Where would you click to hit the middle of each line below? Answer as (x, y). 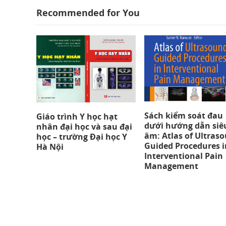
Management (172, 166)
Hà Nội (50, 147)
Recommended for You (88, 12)
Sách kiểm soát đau (184, 116)
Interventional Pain (184, 156)
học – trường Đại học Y (82, 137)
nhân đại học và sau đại (84, 127)
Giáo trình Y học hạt (77, 117)
